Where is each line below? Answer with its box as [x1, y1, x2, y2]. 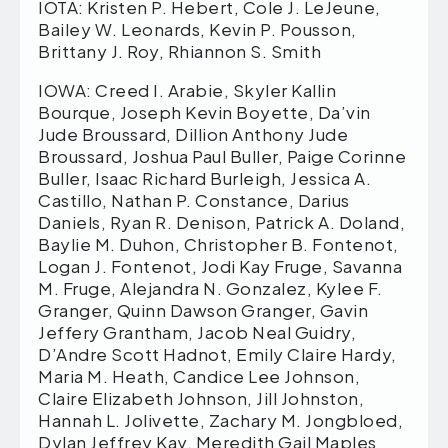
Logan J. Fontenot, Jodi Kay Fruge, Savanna [38, 254, 402, 277]
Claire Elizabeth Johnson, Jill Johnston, [38, 386, 364, 409]
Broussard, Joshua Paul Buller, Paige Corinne [38, 144, 406, 167]
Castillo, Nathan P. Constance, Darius [38, 188, 350, 211]
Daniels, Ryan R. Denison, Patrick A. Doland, [38, 210, 405, 233]
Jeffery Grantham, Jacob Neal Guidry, [38, 320, 356, 343]
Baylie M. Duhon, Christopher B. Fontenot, [38, 232, 399, 255]
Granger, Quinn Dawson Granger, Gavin [38, 298, 368, 321]
